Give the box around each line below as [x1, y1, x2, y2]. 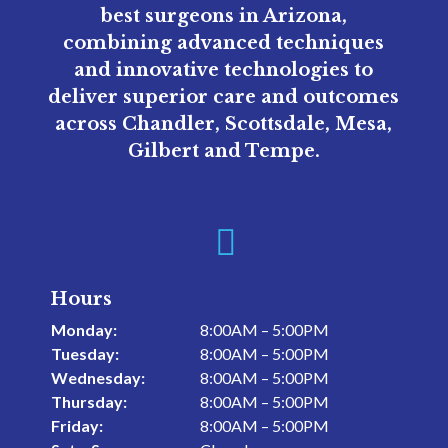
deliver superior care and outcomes [48, 86, 400, 108]
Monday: [50, 320, 117, 339]
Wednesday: [50, 368, 145, 387]
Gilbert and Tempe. [127, 140, 320, 162]
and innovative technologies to [74, 59, 374, 81]
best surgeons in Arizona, [100, 5, 348, 27]
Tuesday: [50, 344, 119, 363]
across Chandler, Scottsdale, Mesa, [55, 113, 393, 135]
